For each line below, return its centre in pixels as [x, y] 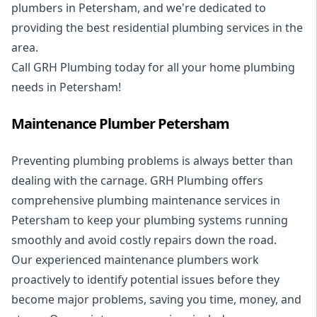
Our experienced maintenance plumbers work [135, 260]
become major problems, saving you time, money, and [156, 300]
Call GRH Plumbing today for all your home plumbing [153, 68]
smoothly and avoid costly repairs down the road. [145, 240]
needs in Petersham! [66, 87]
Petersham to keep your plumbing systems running [150, 220]
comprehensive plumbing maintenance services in [146, 201]
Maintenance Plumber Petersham [120, 124]
